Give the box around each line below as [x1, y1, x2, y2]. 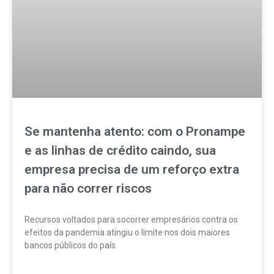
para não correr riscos [24, 181, 152, 196]
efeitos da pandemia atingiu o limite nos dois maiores [24, 228, 230, 238]
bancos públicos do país [24, 240, 116, 251]
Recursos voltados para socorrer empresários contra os [24, 215, 238, 225]
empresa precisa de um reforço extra [24, 162, 239, 177]
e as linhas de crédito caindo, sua [24, 143, 216, 158]
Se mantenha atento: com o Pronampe [24, 124, 245, 139]
